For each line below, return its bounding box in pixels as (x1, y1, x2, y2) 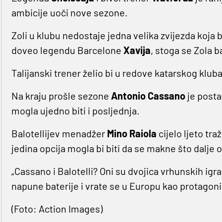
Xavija (123, 44, 151, 56)
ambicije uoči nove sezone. (11, 6, 128, 19)
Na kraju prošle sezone (11, 90, 111, 102)
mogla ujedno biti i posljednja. (11, 105, 140, 117)
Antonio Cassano (111, 90, 185, 102)
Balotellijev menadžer (11, 127, 107, 140)
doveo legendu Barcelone (11, 44, 123, 56)
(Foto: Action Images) (11, 203, 103, 215)
